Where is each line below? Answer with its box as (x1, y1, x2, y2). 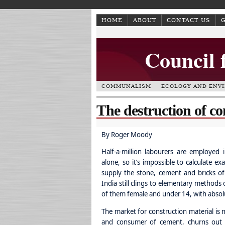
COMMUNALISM (101, 83, 151, 89)
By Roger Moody (101, 130, 152, 139)
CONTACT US (167, 17, 210, 24)
